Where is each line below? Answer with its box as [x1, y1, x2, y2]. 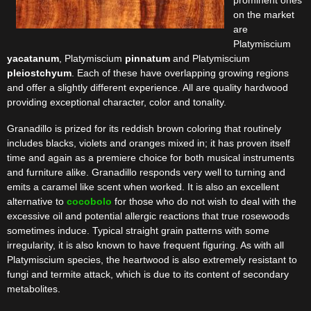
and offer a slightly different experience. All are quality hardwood [7, 82, 288, 94]
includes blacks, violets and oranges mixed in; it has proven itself [7, 137, 290, 149]
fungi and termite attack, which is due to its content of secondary [7, 269, 289, 280]
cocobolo [67, 196, 112, 208]
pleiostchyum [7, 67, 72, 79]
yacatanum [7, 53, 59, 65]
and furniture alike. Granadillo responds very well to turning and [7, 167, 285, 178]
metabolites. [7, 283, 60, 295]
